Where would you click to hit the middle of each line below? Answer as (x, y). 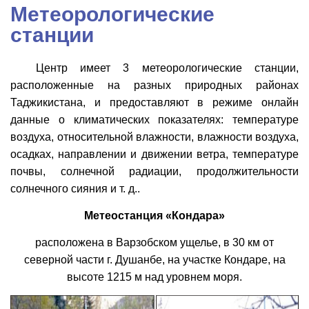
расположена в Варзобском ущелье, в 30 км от (154, 243)
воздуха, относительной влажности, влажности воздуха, (154, 137)
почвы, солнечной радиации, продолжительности (154, 172)
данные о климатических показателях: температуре (154, 120)
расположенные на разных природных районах (154, 86)
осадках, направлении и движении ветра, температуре (154, 154)
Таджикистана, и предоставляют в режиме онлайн (154, 103)
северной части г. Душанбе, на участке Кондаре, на (154, 260)
